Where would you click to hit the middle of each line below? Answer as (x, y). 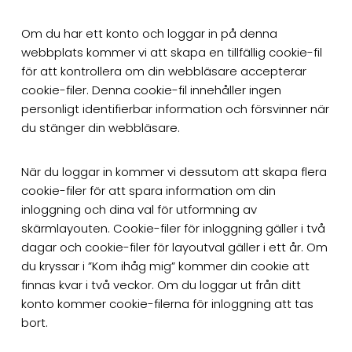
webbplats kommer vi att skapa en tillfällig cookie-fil (171, 52)
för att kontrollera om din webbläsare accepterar (163, 71)
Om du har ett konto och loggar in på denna (149, 33)
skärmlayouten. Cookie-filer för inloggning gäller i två (173, 228)
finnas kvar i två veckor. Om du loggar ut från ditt (161, 284)
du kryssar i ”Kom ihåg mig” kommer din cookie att (165, 266)
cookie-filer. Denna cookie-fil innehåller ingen (151, 90)
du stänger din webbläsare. (100, 127)
